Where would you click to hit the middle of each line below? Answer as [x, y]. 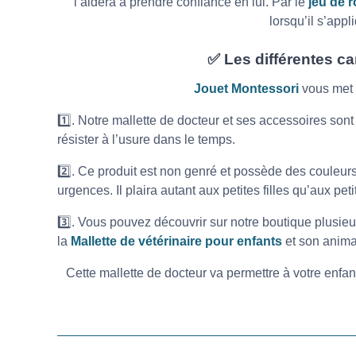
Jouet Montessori [246, 88]
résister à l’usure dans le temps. [146, 139]
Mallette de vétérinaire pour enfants [176, 241]
